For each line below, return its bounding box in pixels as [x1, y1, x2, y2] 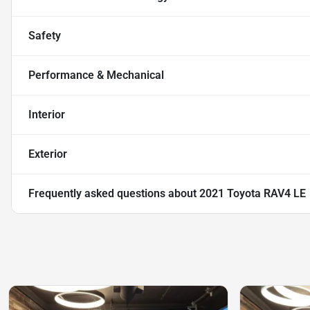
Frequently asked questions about [28, 186, 199, 200]
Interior [28, 107, 65, 121]
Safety [28, 28, 61, 42]
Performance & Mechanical [28, 68, 164, 82]
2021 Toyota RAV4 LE [199, 186, 306, 200]
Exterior [28, 147, 67, 161]
